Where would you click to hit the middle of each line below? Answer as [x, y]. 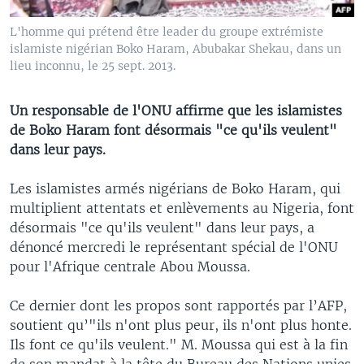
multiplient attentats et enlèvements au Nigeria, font [182, 208]
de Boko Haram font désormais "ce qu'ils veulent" [173, 130]
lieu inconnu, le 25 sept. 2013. [93, 65]
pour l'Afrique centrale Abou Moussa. [130, 266]
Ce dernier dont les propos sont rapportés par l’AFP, [178, 305]
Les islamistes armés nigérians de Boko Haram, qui [175, 188]
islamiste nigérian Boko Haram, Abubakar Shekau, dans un [175, 48]
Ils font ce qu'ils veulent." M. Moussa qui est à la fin [179, 344]
